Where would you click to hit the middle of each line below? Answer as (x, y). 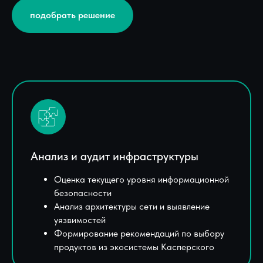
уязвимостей (80, 220)
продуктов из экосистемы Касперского (134, 247)
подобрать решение (73, 15)
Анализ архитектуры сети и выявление (132, 206)
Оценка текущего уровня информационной (141, 179)
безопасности (83, 193)
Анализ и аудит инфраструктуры (114, 156)
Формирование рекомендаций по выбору (139, 233)
